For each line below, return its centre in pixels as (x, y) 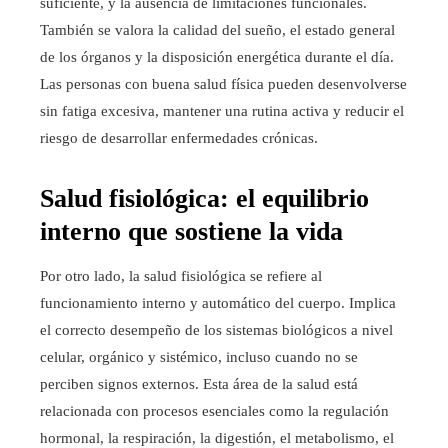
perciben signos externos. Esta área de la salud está (199, 384)
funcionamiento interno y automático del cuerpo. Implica (218, 303)
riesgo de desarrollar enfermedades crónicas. (179, 138)
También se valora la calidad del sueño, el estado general (217, 30)
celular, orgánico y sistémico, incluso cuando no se (199, 357)
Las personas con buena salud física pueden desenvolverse (223, 84)
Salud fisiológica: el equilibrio (204, 199)
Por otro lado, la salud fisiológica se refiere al (181, 276)
